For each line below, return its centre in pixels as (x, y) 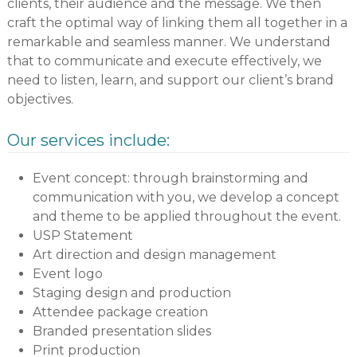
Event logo (67, 274)
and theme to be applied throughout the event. (186, 217)
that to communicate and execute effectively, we (164, 61)
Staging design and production (131, 293)
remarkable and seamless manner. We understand (169, 42)
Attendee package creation (120, 312)
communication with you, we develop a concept (186, 198)
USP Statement (82, 236)
